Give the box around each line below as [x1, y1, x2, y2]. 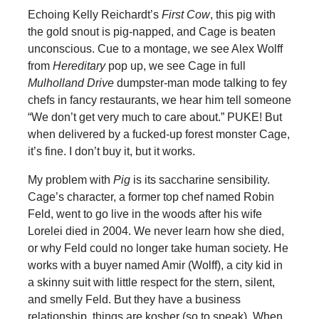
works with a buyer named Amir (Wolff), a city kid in [27, 258, 283, 271]
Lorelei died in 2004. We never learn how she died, [27, 224, 284, 237]
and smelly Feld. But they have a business [27, 293, 241, 305]
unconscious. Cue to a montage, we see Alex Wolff [27, 42, 283, 55]
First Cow [161, 8, 210, 21]
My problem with [27, 173, 113, 186]
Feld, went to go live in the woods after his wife [27, 207, 262, 220]
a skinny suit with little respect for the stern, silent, [27, 276, 275, 288]
